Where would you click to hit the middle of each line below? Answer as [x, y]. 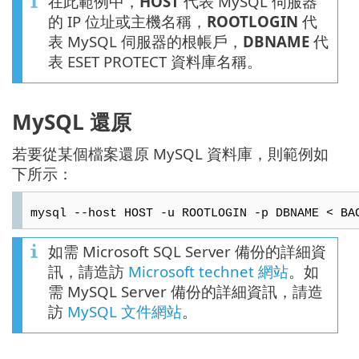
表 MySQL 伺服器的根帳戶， [145, 41]
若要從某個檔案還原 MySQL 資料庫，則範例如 [170, 154]
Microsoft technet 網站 [208, 272]
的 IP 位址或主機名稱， [127, 21]
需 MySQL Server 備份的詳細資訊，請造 [186, 292]
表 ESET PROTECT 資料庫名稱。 [155, 61]
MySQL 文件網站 [125, 312]
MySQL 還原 [72, 122]
